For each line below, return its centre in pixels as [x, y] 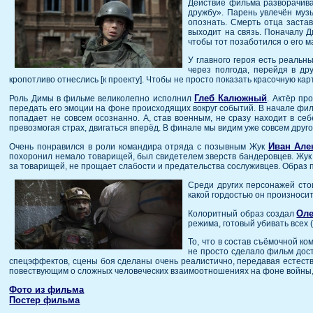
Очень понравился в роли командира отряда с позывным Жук [139, 147]
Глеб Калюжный [231, 99]
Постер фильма [45, 300]
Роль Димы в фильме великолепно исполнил [102, 99]
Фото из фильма [47, 290]
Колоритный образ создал [242, 214]
